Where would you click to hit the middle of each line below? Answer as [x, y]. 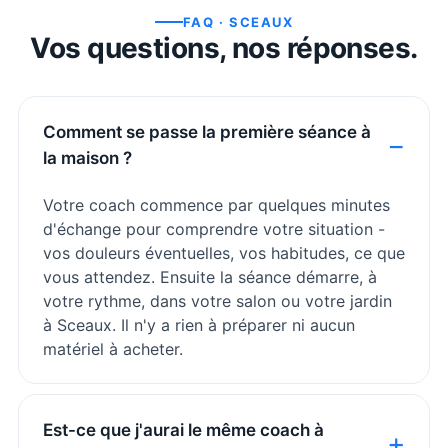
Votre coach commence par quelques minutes [216, 204]
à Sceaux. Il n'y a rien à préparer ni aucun [199, 324]
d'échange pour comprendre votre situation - [214, 228]
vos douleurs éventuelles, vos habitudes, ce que [224, 252]
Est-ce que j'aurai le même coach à [183, 429]
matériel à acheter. [113, 348]
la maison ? [87, 157]
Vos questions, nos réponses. [224, 47]
